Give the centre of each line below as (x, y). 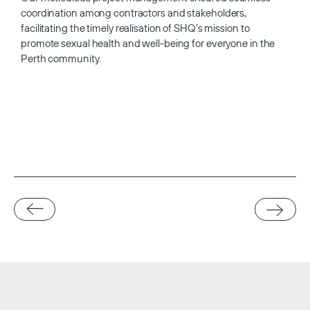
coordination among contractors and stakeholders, (134, 12)
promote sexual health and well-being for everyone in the (148, 43)
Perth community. (61, 58)
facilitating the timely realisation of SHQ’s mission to (135, 28)
